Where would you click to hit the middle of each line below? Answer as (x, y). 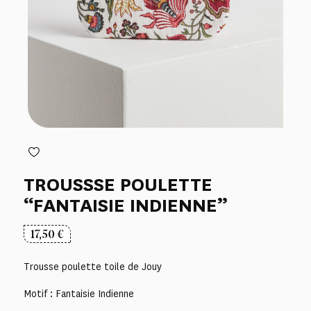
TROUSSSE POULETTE (118, 184)
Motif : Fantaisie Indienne (78, 294)
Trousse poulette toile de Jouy (92, 267)
